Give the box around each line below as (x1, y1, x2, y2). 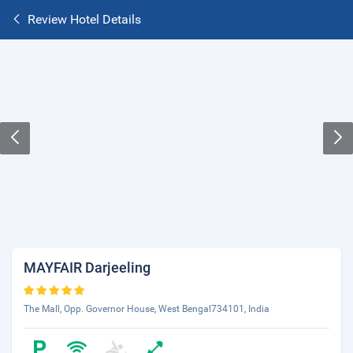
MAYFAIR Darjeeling (24, 259, 150, 276)
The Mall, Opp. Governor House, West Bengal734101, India (24, 303, 269, 314)
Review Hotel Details (28, 12, 141, 27)
